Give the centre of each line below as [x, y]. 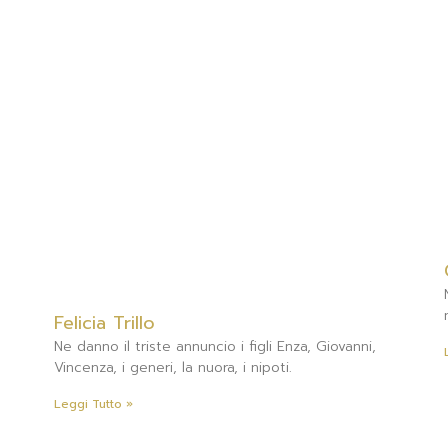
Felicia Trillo [104, 323]
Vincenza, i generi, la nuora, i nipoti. [173, 368]
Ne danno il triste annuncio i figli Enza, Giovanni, [215, 347]
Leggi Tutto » [93, 404]
